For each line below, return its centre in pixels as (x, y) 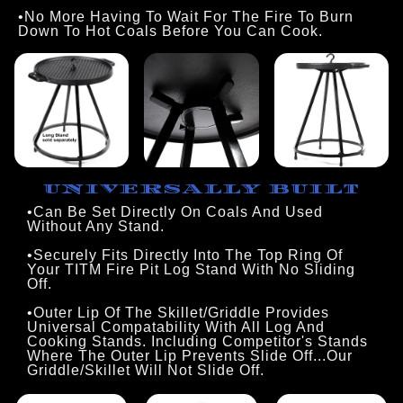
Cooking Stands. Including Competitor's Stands (197, 341)
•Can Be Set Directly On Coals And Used (175, 211)
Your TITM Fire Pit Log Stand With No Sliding (191, 269)
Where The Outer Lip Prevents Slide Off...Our (190, 355)
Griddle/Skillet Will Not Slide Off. (146, 370)
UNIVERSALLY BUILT (201, 189)
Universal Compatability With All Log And (176, 327)
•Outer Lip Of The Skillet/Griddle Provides (178, 312)
